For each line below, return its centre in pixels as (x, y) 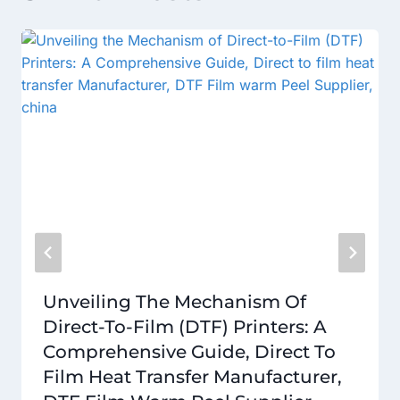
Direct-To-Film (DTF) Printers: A (185, 326)
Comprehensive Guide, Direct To (189, 351)
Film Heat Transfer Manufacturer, (192, 376)
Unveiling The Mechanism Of (175, 301)
